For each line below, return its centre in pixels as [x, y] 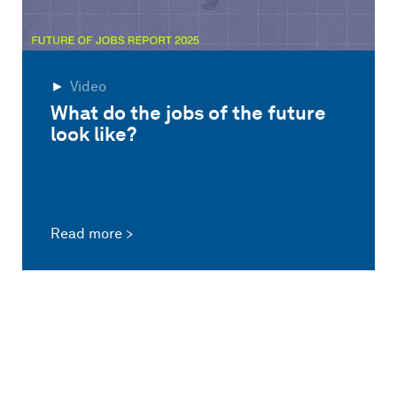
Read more [86, 234]
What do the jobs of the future [188, 112]
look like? [93, 133]
